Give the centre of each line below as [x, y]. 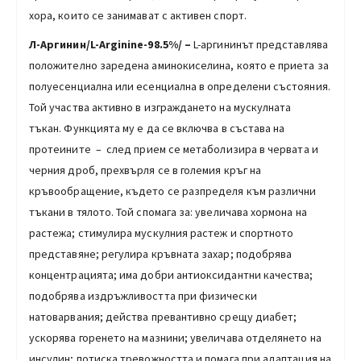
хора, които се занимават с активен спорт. [138, 15]
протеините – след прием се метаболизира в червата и [174, 149]
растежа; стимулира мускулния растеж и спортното [162, 232]
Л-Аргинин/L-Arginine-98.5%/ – [112, 44]
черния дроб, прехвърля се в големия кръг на [145, 170]
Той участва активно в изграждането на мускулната [160, 107]
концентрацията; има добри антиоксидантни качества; [171, 274]
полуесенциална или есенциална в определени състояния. [180, 86]
